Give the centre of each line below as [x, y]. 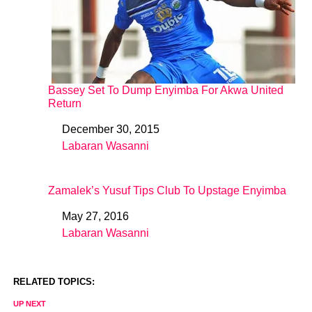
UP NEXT [29, 303]
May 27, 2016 [95, 216]
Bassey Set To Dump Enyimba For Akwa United [165, 90]
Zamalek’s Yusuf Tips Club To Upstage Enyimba [167, 190]
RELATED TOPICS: [54, 281]
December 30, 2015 [110, 129]
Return [64, 103]
